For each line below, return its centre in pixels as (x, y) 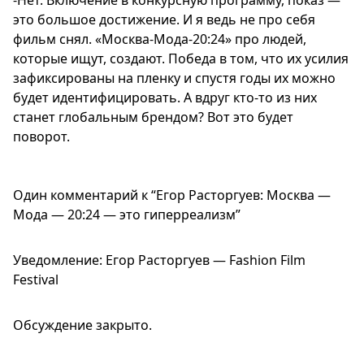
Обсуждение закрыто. (82, 325)
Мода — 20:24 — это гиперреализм (124, 215)
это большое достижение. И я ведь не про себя (164, 20)
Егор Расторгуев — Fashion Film (206, 260)
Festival (36, 280)
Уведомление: (59, 260)
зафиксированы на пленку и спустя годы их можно (174, 78)
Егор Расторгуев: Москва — (243, 195)
